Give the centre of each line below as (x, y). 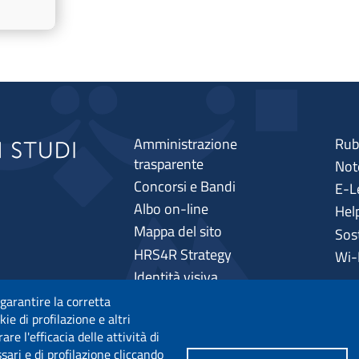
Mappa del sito (177, 232)
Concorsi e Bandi (184, 186)
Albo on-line (171, 209)
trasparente (168, 163)
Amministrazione (185, 143)
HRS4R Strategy (182, 254)
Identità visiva (175, 276)
